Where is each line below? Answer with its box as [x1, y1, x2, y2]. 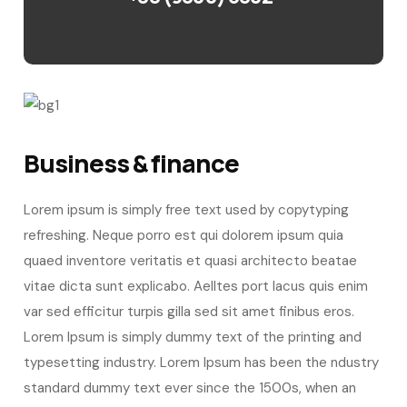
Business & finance [24, 145, 239, 180]
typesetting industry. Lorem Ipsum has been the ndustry [24, 352, 380, 372]
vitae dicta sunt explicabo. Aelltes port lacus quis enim [24, 276, 369, 295]
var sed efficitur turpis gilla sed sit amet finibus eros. [24, 302, 355, 321]
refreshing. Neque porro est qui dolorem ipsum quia [24, 225, 344, 244]
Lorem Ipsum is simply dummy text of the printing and [24, 327, 362, 346]
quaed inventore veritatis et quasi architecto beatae [24, 251, 358, 270]
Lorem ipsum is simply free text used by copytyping [24, 200, 350, 219]
